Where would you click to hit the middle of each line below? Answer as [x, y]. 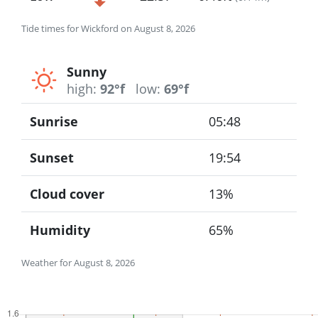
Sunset [52, 158]
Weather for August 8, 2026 [78, 263]
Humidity [60, 230]
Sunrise [54, 122]
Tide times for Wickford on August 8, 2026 [108, 28]
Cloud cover [67, 194]
